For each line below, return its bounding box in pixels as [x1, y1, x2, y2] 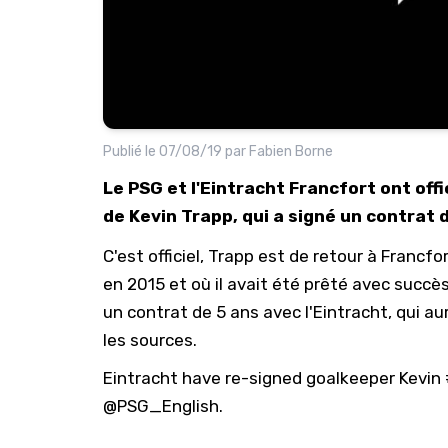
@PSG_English [103, 395, 219, 416]
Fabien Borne [249, 142, 333, 160]
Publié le [103, 142, 159, 160]
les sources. [103, 329, 197, 350]
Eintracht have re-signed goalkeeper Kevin [103, 367, 445, 388]
